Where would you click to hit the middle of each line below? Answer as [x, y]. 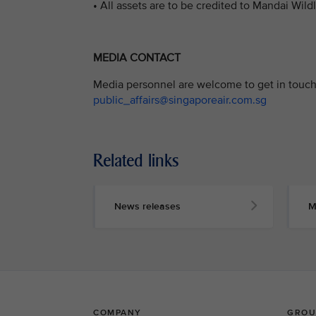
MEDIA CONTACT [137, 58]
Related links [136, 160]
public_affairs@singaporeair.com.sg [180, 100]
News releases [147, 206]
